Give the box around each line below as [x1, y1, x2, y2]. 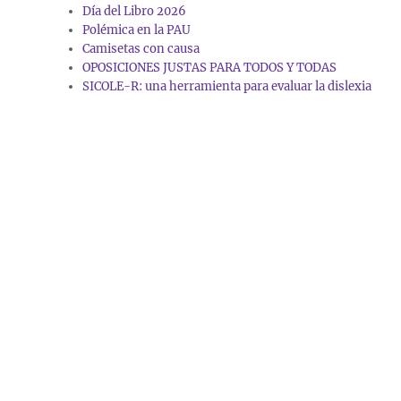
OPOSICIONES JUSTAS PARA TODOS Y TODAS [82, 60, 337, 76]
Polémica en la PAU [82, 22, 192, 38]
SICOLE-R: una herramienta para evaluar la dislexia [82, 79, 372, 95]
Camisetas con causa [82, 41, 200, 57]
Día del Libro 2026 [82, 4, 187, 20]
